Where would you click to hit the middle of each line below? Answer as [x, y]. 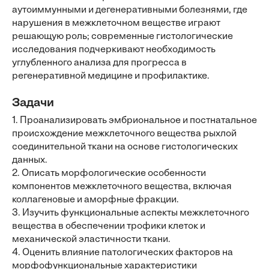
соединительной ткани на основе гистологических [125, 147]
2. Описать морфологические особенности [109, 174]
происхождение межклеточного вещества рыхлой [124, 134]
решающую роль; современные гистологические [122, 37]
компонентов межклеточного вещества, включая [122, 187]
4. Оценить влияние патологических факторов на [122, 253]
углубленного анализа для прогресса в [99, 63]
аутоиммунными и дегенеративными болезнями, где [130, 10]
